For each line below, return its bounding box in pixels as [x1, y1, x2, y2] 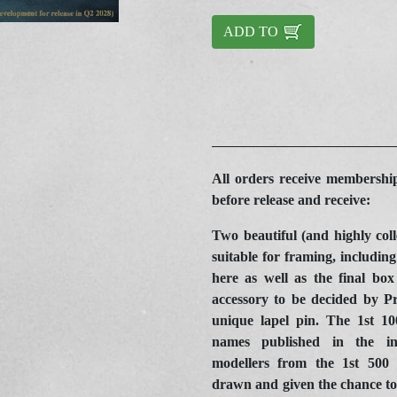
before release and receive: [212, 192, 370, 208]
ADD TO [223, 24, 282, 40]
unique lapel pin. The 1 [212, 313, 364, 329]
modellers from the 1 [212, 355, 350, 371]
